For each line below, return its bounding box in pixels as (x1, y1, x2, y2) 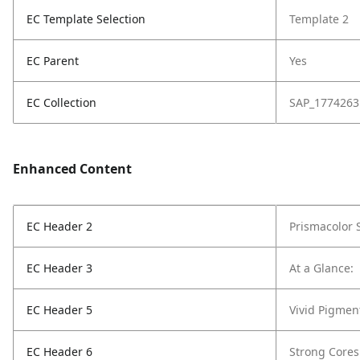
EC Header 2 (27, 219, 92, 234)
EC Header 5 (27, 302, 92, 317)
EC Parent (27, 53, 79, 68)
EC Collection (27, 95, 96, 110)
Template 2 (289, 11, 349, 27)
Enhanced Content (13, 160, 132, 178)
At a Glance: (289, 260, 354, 276)
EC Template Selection (27, 11, 145, 27)
